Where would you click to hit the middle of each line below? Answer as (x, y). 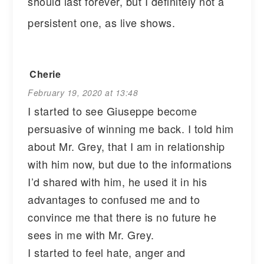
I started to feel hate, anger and (107, 252)
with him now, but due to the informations (130, 164)
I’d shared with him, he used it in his (118, 181)
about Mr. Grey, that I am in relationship (126, 146)
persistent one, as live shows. (102, 22)
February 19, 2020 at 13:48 (83, 92)
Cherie (45, 74)
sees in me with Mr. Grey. (91, 234)
